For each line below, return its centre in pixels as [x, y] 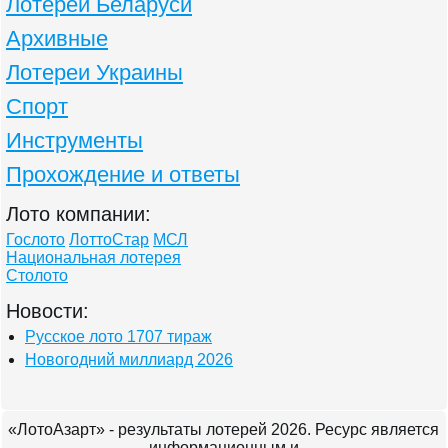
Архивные [57, 38]
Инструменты [74, 140]
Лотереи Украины [94, 72]
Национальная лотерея [93, 257]
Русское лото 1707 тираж [118, 336]
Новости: [47, 311]
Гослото [35, 239]
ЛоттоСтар [109, 239]
